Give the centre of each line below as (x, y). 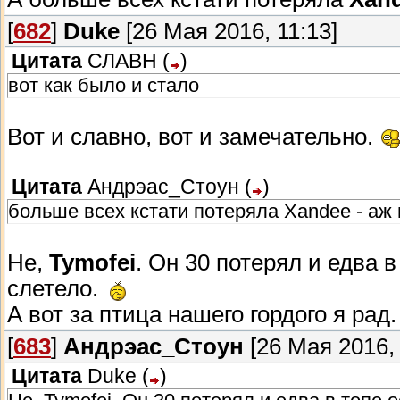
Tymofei (92, 263)
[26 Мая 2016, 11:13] (229, 32)
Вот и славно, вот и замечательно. (193, 137)
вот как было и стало (104, 86)
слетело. (56, 289)
